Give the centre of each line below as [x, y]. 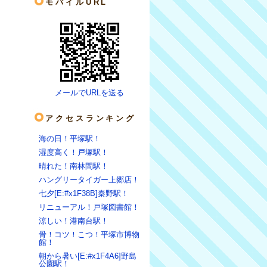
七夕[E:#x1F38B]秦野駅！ [84, 193]
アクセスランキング [91, 118]
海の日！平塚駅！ [70, 139]
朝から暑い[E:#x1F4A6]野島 [88, 256]
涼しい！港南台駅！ [74, 221]
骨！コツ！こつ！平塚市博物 [89, 235]
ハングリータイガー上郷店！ [89, 180]
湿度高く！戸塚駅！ [74, 152]
